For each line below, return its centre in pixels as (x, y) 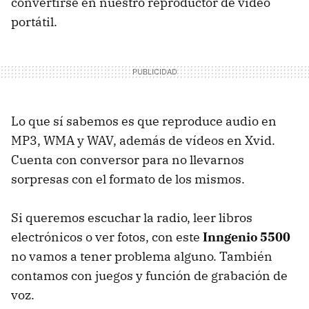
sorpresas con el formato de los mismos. (128, 179)
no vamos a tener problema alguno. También (142, 256)
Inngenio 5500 (247, 237)
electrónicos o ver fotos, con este (107, 237)
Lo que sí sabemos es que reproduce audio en (144, 121)
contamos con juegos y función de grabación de (149, 275)
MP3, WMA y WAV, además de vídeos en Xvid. (143, 140)
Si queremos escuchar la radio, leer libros (132, 217)
